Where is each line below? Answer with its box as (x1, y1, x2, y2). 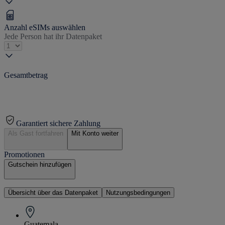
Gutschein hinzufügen (8, 160, 71, 168)
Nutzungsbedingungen (106, 188, 170, 196)
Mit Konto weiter (71, 129, 119, 137)
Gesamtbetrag (4, 70, 48, 79)
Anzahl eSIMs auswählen (4, 23, 85, 32)
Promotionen (4, 150, 45, 159)
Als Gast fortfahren (8, 129, 63, 137)
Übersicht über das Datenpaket (8, 188, 98, 196)
